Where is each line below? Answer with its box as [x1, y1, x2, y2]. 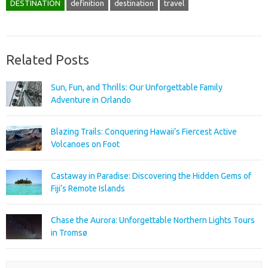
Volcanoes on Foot [51, 139, 120, 149]
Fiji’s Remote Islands [51, 183, 125, 193]
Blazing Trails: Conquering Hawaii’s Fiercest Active [51, 126, 237, 136]
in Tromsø [51, 227, 87, 237]
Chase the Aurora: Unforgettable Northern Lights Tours [51, 215, 255, 225]
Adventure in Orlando [51, 95, 131, 105]
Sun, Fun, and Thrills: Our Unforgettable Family [51, 82, 223, 92]
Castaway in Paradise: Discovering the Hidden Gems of [51, 170, 251, 181]
